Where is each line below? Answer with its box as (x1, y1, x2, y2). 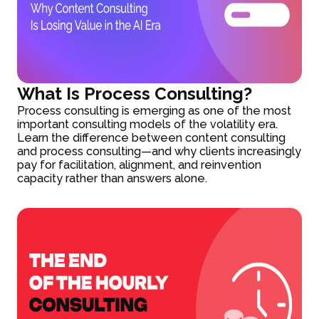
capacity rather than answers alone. (17, 171, 208, 185)
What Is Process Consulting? (17, 83, 253, 104)
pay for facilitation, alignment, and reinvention (17, 157, 262, 172)
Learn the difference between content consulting (17, 130, 286, 145)
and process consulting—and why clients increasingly (17, 144, 302, 158)
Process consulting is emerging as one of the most (17, 103, 292, 117)
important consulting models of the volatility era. (17, 117, 278, 131)
